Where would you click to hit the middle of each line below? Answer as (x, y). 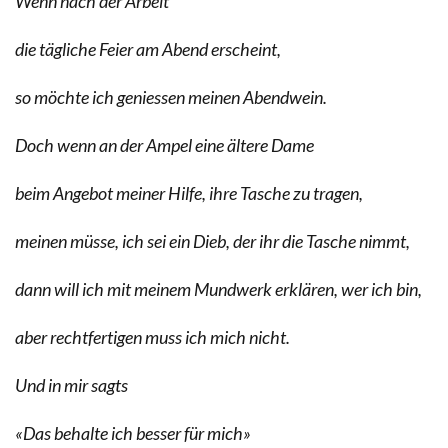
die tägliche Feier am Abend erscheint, (148, 48)
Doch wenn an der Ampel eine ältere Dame (164, 144)
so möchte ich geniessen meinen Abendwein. (171, 96)
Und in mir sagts (71, 384)
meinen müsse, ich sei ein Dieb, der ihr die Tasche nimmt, (212, 240)
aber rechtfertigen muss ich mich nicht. (152, 336)
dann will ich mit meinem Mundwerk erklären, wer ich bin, (218, 288)
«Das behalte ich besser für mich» (133, 432)
